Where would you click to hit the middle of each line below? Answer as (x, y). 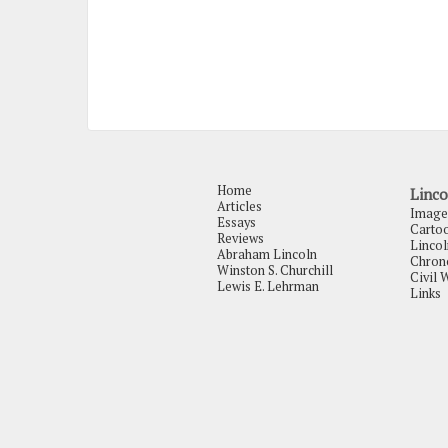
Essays (237, 222)
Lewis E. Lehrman (268, 286)
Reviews (241, 238)
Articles (240, 206)
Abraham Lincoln (267, 254)
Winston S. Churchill (275, 270)
